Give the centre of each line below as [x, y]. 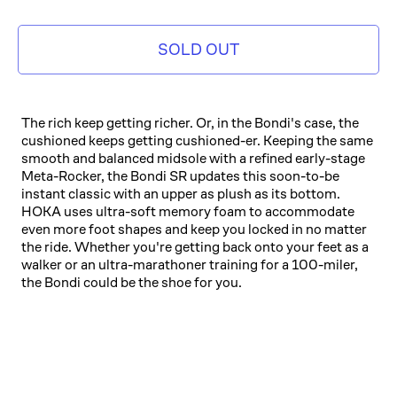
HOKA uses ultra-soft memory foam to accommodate [188, 211]
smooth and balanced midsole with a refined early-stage [193, 158]
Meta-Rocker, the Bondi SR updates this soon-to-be [180, 175]
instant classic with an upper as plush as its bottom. [181, 193]
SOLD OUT [198, 49]
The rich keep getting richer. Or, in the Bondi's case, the [190, 122]
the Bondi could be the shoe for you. [132, 282]
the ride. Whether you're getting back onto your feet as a [195, 246]
